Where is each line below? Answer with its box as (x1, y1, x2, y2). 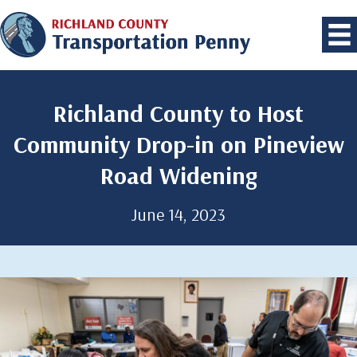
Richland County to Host (53, 98, 304, 129)
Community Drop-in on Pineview (13, 129, 344, 160)
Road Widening (100, 160, 257, 191)
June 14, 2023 (131, 203, 226, 226)
